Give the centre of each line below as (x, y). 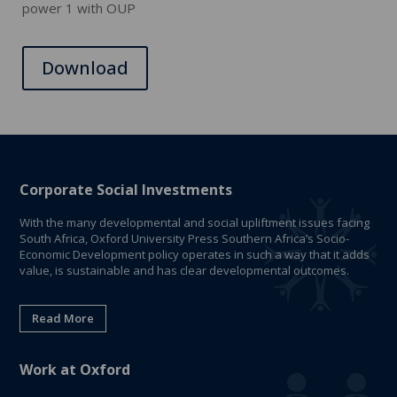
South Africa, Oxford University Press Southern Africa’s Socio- (185, 238)
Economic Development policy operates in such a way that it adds (195, 254)
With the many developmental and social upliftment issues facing (195, 222)
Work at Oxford (75, 370)
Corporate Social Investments (126, 189)
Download (85, 67)
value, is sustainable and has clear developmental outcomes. (185, 270)
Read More (63, 319)
